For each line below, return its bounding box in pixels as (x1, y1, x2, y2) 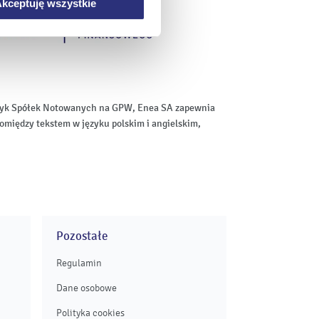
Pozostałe (56, 229, 108, 244)
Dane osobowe (56, 282, 117, 295)
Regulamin (56, 257, 102, 270)
